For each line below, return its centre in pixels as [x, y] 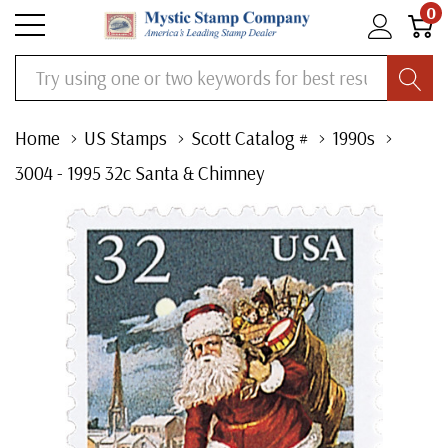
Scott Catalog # [249, 138]
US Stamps [125, 138]
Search [37, 69]
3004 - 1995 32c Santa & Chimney [140, 173]
